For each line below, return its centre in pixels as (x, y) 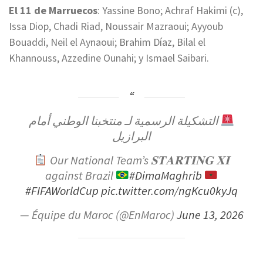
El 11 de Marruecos (53, 10)
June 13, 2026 (210, 215)
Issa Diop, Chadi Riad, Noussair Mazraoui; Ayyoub (116, 26)
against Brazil (80, 175)
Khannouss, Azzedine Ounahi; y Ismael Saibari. (109, 58)
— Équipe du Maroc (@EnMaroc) (98, 215)
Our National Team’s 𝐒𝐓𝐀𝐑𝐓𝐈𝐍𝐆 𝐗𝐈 (138, 160)
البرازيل (131, 136)
